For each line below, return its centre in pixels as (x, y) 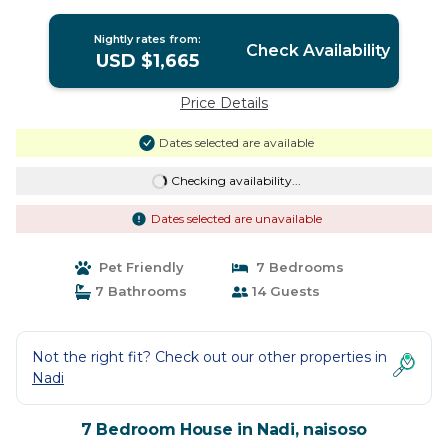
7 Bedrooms (296, 267)
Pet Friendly (137, 267)
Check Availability (317, 50)
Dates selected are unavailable (236, 218)
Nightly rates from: (148, 39)
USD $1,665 (148, 61)
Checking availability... (235, 180)
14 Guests (284, 291)
